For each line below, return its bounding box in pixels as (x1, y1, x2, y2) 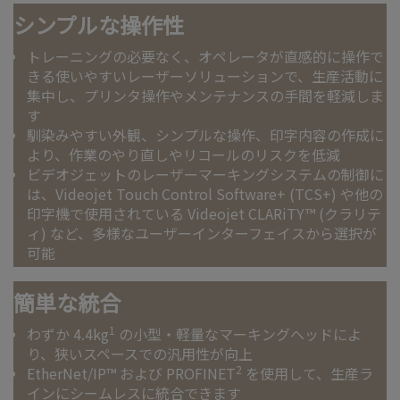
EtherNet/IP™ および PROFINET (27, 362, 236, 385)
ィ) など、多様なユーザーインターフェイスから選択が (27, 222, 377, 245)
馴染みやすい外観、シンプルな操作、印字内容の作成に (27, 124, 384, 146)
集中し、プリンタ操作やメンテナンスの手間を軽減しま (27, 85, 384, 107)
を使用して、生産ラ (242, 362, 373, 385)
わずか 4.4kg (27, 323, 109, 346)
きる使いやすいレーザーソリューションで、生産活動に (27, 65, 383, 87)
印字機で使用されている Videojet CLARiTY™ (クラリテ (27, 203, 381, 225)
